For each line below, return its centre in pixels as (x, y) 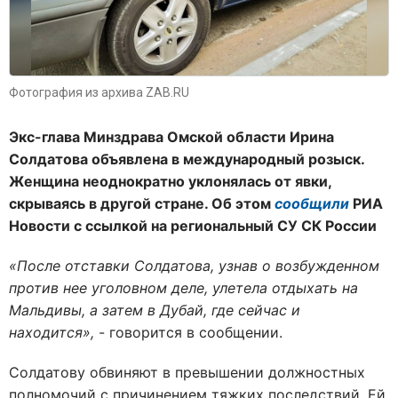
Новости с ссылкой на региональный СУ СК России (193, 225)
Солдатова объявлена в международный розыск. (187, 159)
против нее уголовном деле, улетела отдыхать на (183, 287)
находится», (52, 332)
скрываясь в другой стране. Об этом (142, 203)
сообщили (312, 203)
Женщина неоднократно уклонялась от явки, (170, 181)
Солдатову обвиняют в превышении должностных (187, 372)
